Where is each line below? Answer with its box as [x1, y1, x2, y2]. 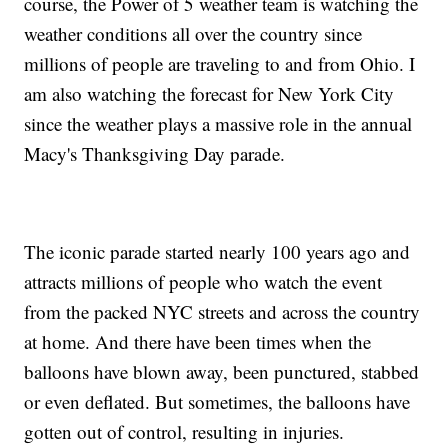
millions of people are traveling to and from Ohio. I [24, 51, 416, 77]
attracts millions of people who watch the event [24, 269, 383, 295]
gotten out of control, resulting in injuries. [24, 419, 345, 445]
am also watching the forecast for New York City [24, 81, 395, 107]
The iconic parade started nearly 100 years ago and [24, 239, 411, 265]
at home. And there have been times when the [24, 329, 372, 355]
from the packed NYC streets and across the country [24, 299, 421, 325]
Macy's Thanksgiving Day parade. [24, 141, 286, 167]
